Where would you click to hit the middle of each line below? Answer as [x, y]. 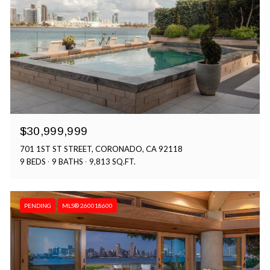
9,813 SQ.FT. [112, 162]
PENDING [37, 206]
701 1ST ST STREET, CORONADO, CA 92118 [101, 149]
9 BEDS [33, 162]
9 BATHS [67, 162]
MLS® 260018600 [87, 206]
